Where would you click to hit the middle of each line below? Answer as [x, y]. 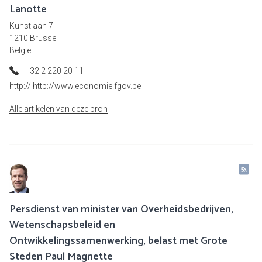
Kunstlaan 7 [31, 26]
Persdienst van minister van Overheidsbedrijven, [121, 210]
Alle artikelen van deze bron [58, 109]
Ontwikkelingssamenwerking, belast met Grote [118, 241]
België [20, 51]
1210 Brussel [34, 38]
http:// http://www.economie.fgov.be [75, 86]
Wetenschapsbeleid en [62, 225]
